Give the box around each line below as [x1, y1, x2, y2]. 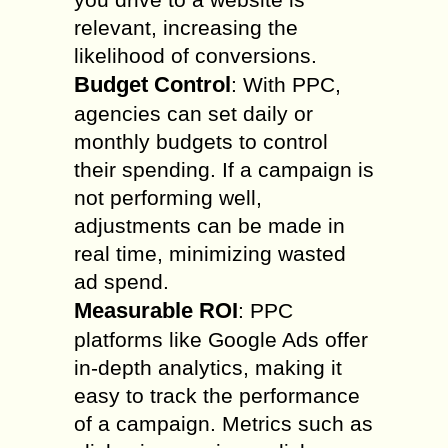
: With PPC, [231, 73, 341, 96]
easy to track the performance [74, 384, 360, 407]
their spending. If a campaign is [74, 158, 374, 181]
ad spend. [74, 270, 169, 293]
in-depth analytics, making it [74, 356, 342, 379]
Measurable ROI [74, 298, 238, 323]
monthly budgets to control [74, 130, 328, 153]
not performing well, [74, 186, 262, 209]
